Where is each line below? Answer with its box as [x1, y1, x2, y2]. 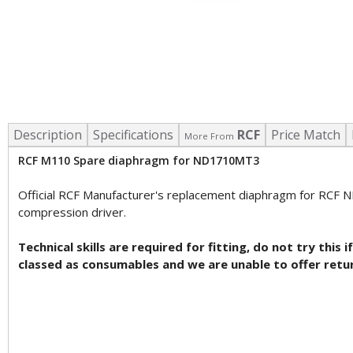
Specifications [93, 126, 173, 143]
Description [13, 126, 82, 143]
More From [184, 130, 234, 142]
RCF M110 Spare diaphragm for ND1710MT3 [18, 153, 259, 168]
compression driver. [18, 204, 126, 220]
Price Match [271, 126, 340, 143]
